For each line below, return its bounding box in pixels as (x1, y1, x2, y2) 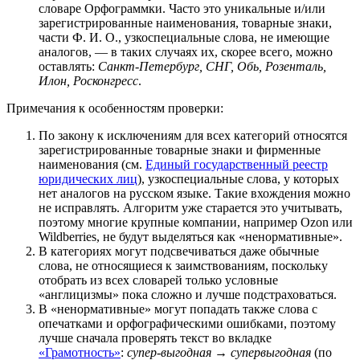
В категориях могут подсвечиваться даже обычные (39, 243, 319, 258)
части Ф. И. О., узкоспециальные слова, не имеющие (39, 30, 329, 44)
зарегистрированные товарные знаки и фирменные (39, 142, 321, 157)
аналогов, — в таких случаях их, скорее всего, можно (39, 44, 333, 59)
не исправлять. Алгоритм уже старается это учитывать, (39, 200, 342, 215)
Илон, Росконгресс (39, 73, 138, 88)
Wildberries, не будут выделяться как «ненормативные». (39, 229, 342, 243)
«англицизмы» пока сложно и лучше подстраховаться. (39, 287, 337, 301)
